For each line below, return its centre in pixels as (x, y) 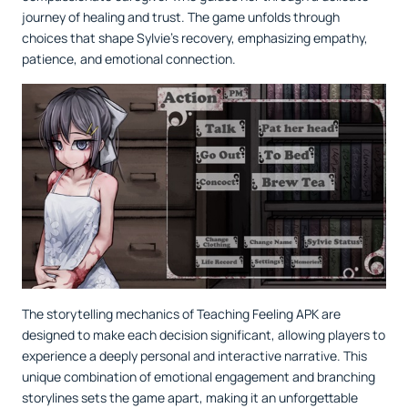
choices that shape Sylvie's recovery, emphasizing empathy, (195, 38)
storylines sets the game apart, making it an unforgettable (190, 397)
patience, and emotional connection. (129, 59)
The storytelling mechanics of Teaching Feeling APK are (181, 313)
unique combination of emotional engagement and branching (199, 376)
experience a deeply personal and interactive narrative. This (194, 355)
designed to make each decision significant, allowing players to (204, 334)
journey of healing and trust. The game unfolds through (181, 17)
